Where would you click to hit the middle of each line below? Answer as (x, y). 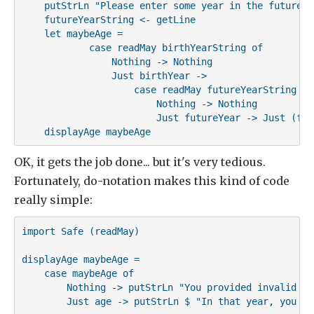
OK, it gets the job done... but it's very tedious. (140, 162)
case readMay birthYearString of (142, 47)
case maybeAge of (77, 273)
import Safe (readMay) (80, 231)
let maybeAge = (72, 33)
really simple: (53, 200)
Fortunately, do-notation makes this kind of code (152, 181)
